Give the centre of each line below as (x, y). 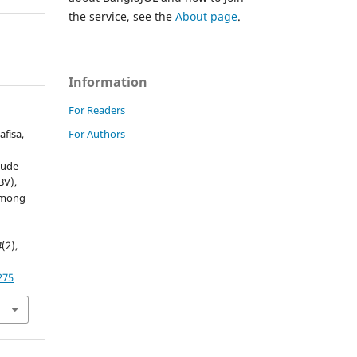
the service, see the (122, 16)
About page (206, 16)
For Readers (97, 110)
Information (108, 82)
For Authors (97, 133)
